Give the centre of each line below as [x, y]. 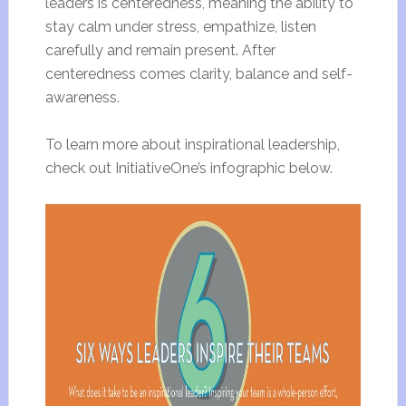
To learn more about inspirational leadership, [192, 145]
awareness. [82, 97]
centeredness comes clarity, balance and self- [198, 74]
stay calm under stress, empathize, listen [180, 27]
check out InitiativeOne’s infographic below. [188, 168]
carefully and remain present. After [160, 50]
